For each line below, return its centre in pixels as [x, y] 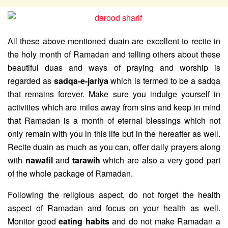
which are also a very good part [160, 160]
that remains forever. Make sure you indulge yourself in [114, 94]
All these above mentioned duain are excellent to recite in [114, 41]
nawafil [39, 160]
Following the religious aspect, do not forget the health [114, 194]
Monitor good [33, 221]
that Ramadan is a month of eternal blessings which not [114, 120]
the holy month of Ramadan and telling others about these [114, 54]
